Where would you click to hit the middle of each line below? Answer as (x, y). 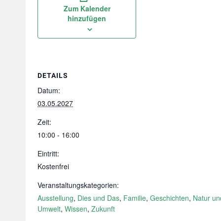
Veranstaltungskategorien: (78, 185)
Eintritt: (48, 153)
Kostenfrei (53, 166)
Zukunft (103, 209)
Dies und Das (98, 198)
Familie (135, 198)
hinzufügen (87, 18)
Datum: (49, 90)
